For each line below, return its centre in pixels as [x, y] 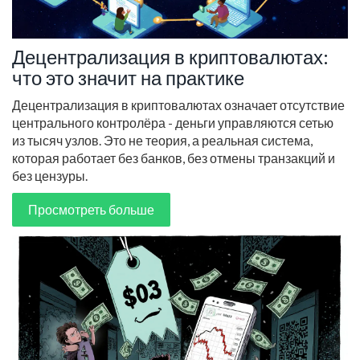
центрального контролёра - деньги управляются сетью [173, 122]
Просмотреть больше [91, 209]
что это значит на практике [128, 77]
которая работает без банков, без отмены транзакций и [174, 157]
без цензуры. [50, 175]
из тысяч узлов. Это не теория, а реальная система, [162, 140]
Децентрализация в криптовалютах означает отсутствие [178, 104]
